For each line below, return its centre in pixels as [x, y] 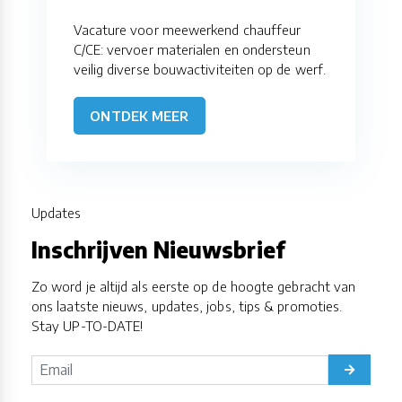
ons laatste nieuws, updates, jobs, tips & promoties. [187, 306]
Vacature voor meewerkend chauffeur [187, 29]
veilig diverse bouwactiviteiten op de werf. [200, 69]
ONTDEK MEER [140, 115]
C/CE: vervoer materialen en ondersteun [192, 49]
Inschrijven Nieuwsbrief [158, 250]
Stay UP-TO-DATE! [87, 326]
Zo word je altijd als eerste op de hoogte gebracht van [194, 287]
